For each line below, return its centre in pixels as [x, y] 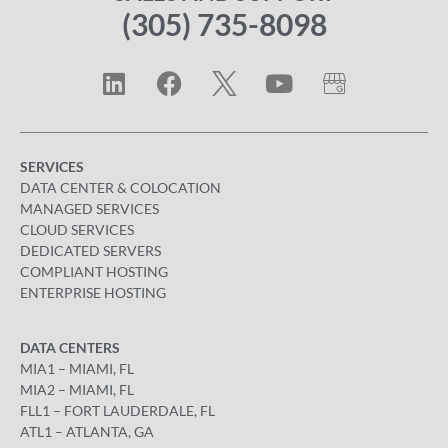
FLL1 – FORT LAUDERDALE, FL [117, 411]
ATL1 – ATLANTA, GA [87, 432]
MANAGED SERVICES [89, 208]
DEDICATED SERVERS [90, 250]
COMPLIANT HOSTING [94, 271]
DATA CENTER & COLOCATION [120, 187]
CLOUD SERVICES [77, 229]
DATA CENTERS [70, 348]
